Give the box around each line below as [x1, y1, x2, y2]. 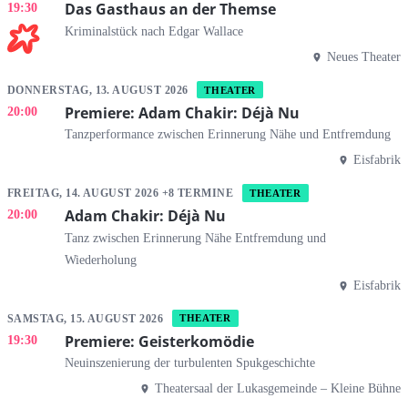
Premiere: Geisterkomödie [65, 331, 254, 352]
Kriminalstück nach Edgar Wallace [65, 24, 243, 39]
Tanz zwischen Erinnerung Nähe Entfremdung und [65, 229, 326, 245]
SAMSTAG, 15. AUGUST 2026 [7, 312, 167, 324]
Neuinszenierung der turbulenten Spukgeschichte [65, 355, 315, 371]
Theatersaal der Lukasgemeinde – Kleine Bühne [155, 381, 401, 396]
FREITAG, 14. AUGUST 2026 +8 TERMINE [7, 188, 237, 199]
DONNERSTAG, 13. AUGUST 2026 [7, 84, 191, 96]
